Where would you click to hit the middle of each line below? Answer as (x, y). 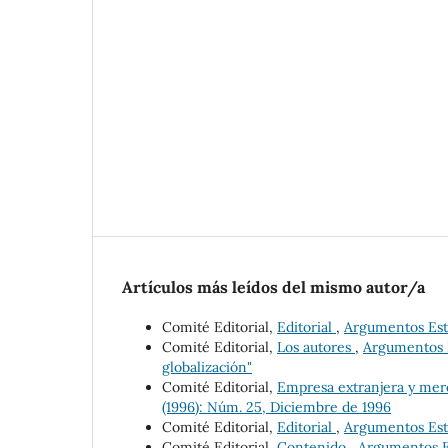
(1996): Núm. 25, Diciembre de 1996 (276, 406)
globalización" (207, 366)
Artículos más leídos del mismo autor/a (273, 286)
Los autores (316, 346)
